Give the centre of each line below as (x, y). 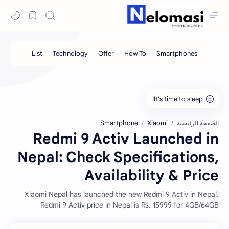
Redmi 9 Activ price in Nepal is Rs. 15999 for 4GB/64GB (130, 205)
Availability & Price (152, 176)
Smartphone (119, 123)
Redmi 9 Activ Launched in (126, 139)
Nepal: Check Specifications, (118, 157)
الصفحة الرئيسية (198, 123)
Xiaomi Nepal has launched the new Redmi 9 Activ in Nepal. (122, 194)
